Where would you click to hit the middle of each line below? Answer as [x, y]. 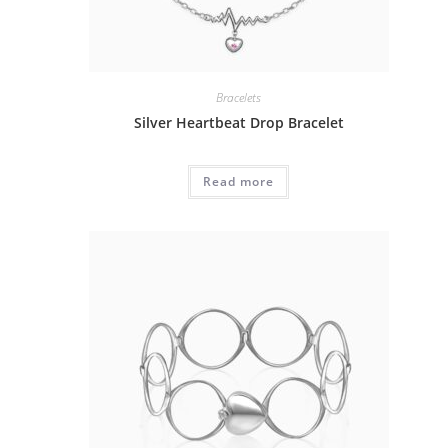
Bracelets [239, 97]
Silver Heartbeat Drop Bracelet [238, 122]
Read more [239, 181]
